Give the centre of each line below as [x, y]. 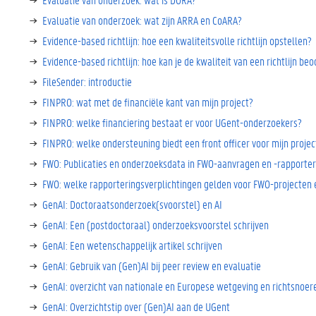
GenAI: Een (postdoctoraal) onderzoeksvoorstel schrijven [156, 225]
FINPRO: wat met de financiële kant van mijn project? [148, 102]
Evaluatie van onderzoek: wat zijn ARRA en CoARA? [142, 20]
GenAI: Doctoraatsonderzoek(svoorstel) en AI [132, 204]
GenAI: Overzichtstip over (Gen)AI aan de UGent [136, 306]
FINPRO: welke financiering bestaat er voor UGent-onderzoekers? [172, 122]
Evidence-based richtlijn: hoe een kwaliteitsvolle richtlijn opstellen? [177, 41]
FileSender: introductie [87, 81]
